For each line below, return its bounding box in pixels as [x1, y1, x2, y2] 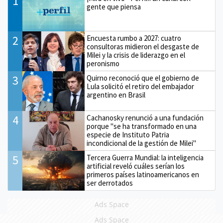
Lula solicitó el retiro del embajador [87, 82, 195, 92]
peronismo [87, 59, 120, 69]
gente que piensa [87, 2, 141, 12]
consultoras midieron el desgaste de [87, 42, 200, 52]
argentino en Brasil [87, 90, 146, 100]
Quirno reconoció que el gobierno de [87, 73, 200, 83]
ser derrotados [87, 178, 133, 188]
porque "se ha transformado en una [87, 121, 197, 131]
